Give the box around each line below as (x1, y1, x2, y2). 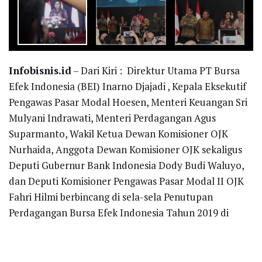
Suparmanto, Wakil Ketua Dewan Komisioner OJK (9, 126, 228, 140)
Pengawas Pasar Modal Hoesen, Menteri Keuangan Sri (9, 95, 247, 109)
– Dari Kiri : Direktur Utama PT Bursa (71, 63, 240, 77)
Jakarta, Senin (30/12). (9, 221, 107, 235)
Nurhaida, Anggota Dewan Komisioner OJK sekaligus (9, 142, 242, 156)
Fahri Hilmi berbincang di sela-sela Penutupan (9, 189, 213, 204)
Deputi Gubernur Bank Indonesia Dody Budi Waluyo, (9, 158, 244, 172)
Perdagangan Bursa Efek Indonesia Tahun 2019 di (9, 205, 229, 219)
